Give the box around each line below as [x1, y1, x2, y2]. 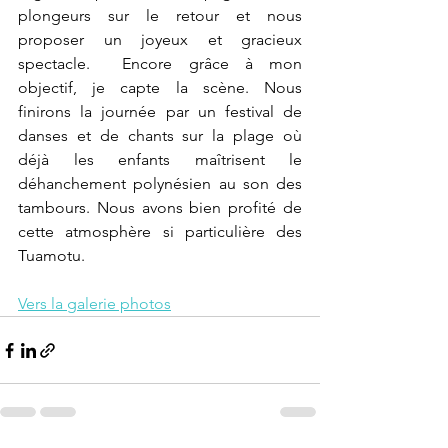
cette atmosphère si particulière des [18, 222, 302, 241]
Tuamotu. [18, 246, 85, 265]
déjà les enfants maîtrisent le [18, 150, 302, 169]
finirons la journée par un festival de [18, 102, 302, 121]
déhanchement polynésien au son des [18, 174, 302, 193]
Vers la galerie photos [18, 294, 171, 313]
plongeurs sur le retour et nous [18, 6, 302, 25]
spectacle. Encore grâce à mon [18, 54, 302, 73]
